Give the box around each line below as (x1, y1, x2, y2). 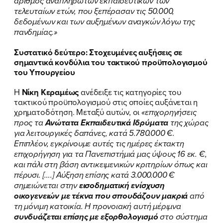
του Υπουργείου (14, 66, 75, 78)
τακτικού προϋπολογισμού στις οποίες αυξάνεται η (14, 96, 198, 108)
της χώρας (168, 116, 209, 129)
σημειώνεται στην (14, 179, 79, 192)
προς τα (14, 116, 45, 129)
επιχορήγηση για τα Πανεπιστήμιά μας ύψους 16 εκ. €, (14, 147, 207, 160)
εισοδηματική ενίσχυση (79, 179, 165, 192)
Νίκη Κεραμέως (21, 86, 79, 98)
